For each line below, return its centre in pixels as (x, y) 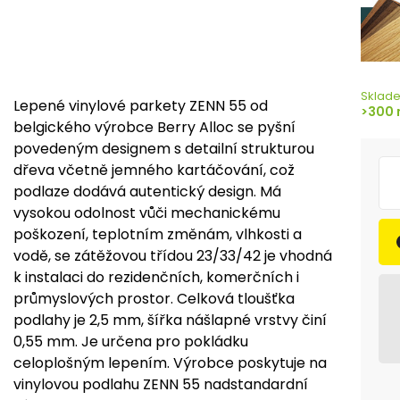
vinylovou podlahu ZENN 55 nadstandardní (161, 385)
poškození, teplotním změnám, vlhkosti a (158, 235)
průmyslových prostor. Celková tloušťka (154, 299)
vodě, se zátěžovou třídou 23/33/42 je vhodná (173, 256)
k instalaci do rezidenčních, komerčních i (156, 278)
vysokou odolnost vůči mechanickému (147, 213)
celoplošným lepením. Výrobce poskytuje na (170, 363)
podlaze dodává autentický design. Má (147, 192)
